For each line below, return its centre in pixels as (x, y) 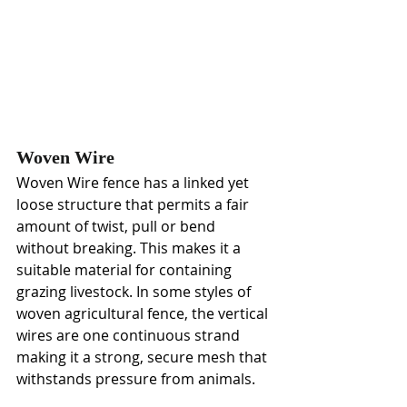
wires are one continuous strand (130, 336)
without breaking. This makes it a (130, 248)
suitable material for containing (126, 270)
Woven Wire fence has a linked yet (134, 183)
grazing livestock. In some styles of (135, 292)
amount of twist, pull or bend (118, 227)
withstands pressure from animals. (138, 379)
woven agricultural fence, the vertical (144, 314)
